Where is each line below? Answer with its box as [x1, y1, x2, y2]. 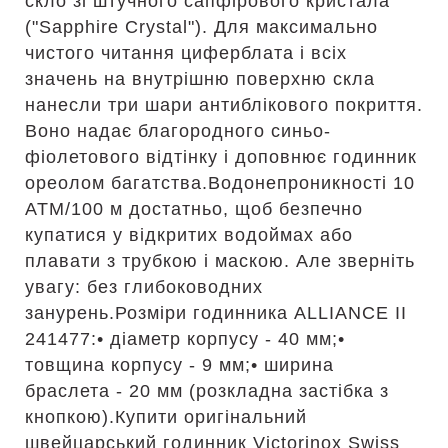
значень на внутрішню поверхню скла [25, 69, 375, 89]
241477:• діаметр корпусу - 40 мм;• [25, 329, 345, 349]
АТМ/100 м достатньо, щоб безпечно [25, 199, 363, 219]
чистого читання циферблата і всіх [25, 43, 347, 63]
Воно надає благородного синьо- [25, 121, 331, 141]
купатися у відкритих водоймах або [25, 225, 353, 245]
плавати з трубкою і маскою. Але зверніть [25, 251, 415, 271]
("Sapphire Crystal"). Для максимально [25, 17, 378, 37]
